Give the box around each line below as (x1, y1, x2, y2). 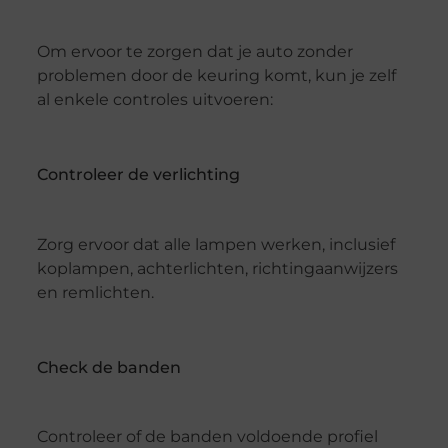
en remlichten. (36, 282, 154, 302)
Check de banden (36, 358, 181, 378)
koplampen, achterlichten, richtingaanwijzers (36, 258, 398, 278)
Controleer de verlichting (36, 165, 240, 185)
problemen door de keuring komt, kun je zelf (36, 65, 396, 85)
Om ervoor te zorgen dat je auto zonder (36, 41, 353, 61)
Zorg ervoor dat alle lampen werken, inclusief (36, 234, 395, 254)
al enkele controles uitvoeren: (36, 89, 273, 109)
